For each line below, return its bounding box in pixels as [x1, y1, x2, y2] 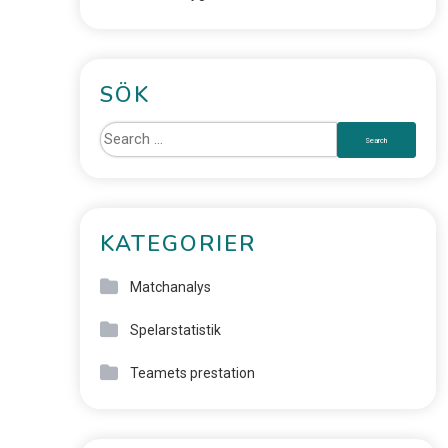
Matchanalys [129, 279, 211, 295]
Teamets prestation [129, 365, 255, 381]
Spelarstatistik [129, 322, 221, 338]
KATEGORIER [99, 229, 256, 259]
